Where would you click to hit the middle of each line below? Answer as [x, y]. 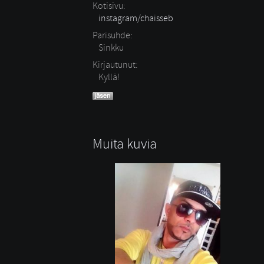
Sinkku [111, 48]
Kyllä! [109, 77]
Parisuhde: [113, 35]
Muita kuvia [125, 144]
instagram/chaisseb [136, 18]
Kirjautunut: [115, 65]
